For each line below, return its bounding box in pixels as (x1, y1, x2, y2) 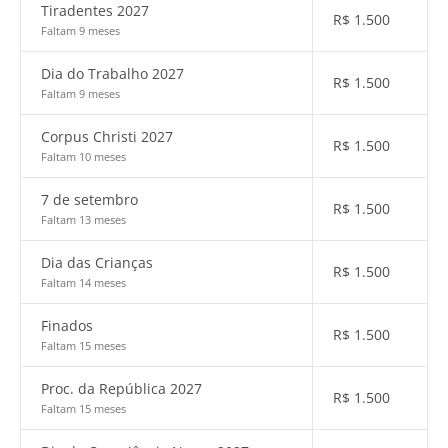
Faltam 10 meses (41, 149, 126, 164)
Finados (41, 316, 93, 335)
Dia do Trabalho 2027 (41, 64, 184, 83)
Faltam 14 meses (41, 275, 126, 290)
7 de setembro (41, 190, 138, 209)
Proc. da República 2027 (41, 379, 202, 398)
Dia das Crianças (41, 253, 153, 272)
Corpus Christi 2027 (41, 127, 173, 146)
